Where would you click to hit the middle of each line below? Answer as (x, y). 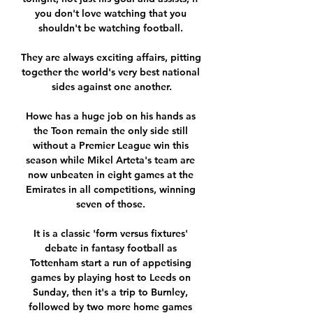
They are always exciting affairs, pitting (111, 58)
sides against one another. (112, 87)
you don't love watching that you (110, 14)
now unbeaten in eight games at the (110, 175)
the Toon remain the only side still (110, 131)
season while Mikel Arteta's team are (110, 160)
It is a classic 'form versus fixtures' (110, 234)
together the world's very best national (110, 72)
